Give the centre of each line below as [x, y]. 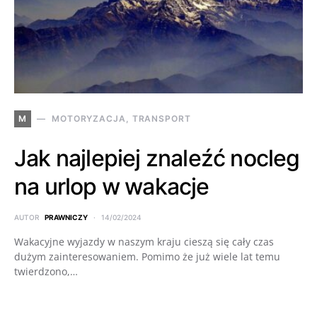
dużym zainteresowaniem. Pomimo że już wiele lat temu [147, 256]
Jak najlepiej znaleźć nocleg [157, 158]
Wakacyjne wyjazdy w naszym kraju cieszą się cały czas [144, 241]
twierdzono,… [46, 271]
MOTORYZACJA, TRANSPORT [121, 118]
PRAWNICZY [66, 217]
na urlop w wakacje [112, 186]
